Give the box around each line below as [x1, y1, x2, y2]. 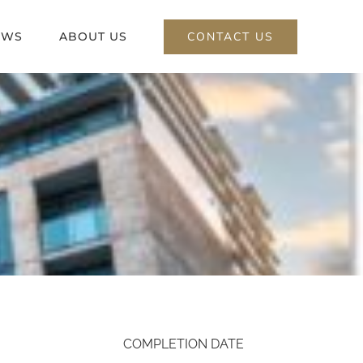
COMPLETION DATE [122, 336, 244, 352]
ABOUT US [58, 29, 127, 44]
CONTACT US [186, 28, 274, 45]
